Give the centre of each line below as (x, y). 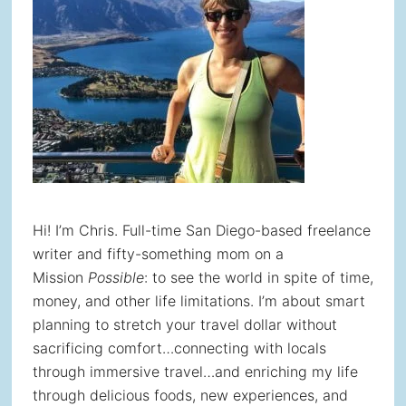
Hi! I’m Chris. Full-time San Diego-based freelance (201, 230)
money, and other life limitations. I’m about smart (198, 301)
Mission (60, 277)
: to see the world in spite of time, (258, 277)
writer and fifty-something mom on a (158, 254)
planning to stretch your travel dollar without (184, 324)
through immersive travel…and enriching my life (195, 372)
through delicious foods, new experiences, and (190, 395)
